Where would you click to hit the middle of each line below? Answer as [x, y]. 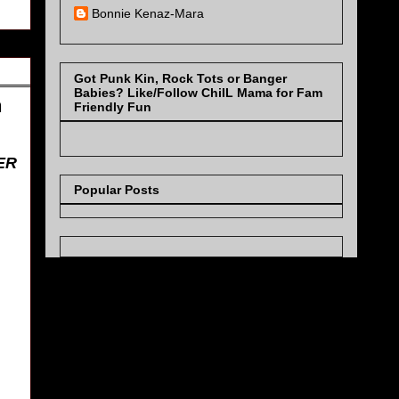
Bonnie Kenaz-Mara [148, 14]
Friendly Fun [113, 106]
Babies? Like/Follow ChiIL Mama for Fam [198, 92]
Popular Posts [117, 190]
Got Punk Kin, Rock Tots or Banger [180, 78]
